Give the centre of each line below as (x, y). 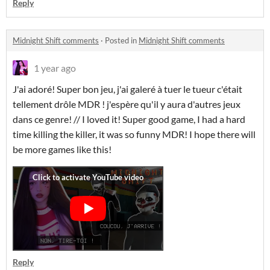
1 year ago (55, 68)
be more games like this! (63, 149)
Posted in (122, 40)
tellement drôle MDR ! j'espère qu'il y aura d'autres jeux (127, 104)
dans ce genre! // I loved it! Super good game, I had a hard (129, 119)
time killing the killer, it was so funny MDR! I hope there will (134, 134)
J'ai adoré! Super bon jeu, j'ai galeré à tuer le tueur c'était (127, 89)
